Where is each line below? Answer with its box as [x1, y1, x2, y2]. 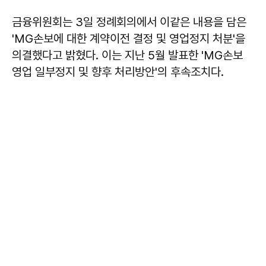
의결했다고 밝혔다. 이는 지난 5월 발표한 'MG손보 [12, 47, 243, 62]
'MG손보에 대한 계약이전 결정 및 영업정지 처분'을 [12, 31, 245, 46]
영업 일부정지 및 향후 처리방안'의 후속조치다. [12, 64, 224, 79]
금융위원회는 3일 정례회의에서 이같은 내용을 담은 [12, 14, 246, 29]
